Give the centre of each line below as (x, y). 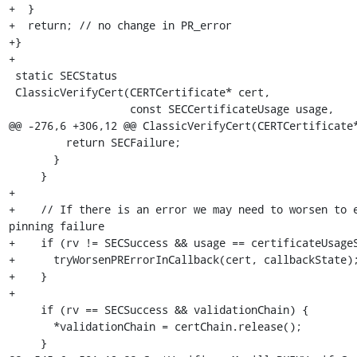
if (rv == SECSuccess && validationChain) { (24, 310)
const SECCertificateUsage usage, (69, 109)
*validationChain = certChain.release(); (31, 326)
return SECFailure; (37, 142)
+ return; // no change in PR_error (120, 25)
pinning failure (56, 226)
